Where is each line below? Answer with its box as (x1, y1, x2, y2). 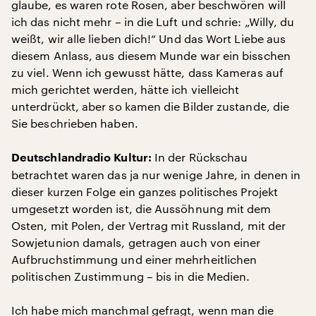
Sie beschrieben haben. (11, 116, 138, 130)
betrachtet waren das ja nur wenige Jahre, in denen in (11, 168, 301, 181)
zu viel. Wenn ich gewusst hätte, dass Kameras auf (11, 66, 284, 79)
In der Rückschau (151, 150, 248, 164)
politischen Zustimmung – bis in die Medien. (11, 269, 250, 283)
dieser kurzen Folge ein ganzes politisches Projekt (11, 185, 278, 198)
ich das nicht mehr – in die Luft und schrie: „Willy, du (11, 15, 295, 28)
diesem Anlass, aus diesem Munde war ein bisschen (11, 49, 291, 62)
